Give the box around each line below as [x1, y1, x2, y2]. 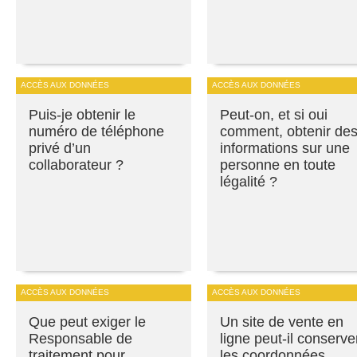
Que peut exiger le [29, 314, 146, 331]
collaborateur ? [29, 157, 124, 174]
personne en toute [220, 157, 335, 174]
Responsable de [29, 331, 132, 347]
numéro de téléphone [29, 124, 164, 140]
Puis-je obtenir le [29, 107, 135, 124]
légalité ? [220, 174, 277, 190]
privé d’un [29, 140, 91, 157]
